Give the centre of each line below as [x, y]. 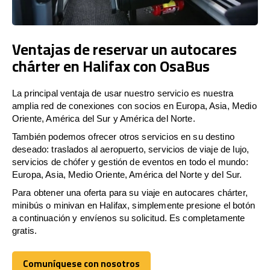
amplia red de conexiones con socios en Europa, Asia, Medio [134, 105]
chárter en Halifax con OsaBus [111, 66]
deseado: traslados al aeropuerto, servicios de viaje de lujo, [131, 149]
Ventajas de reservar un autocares [124, 49]
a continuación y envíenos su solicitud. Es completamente [129, 218]
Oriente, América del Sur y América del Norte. [104, 118]
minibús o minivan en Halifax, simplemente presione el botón [133, 205]
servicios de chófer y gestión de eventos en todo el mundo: [130, 162]
